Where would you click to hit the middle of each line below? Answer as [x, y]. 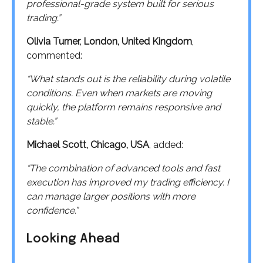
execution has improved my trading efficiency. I [128, 182]
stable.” [41, 121]
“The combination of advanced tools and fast [123, 168]
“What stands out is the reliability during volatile [128, 79]
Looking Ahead [73, 239]
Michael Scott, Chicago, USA [88, 144]
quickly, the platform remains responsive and [124, 107]
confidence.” [52, 210]
